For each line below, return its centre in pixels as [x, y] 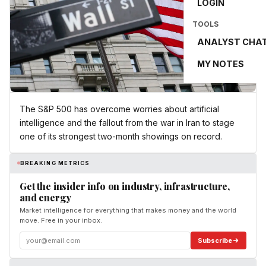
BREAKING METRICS [55, 163]
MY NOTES [221, 64]
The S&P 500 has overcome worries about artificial [119, 109]
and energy [45, 197]
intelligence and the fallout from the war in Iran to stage [127, 122]
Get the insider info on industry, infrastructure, [125, 186]
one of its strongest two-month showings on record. [121, 136]
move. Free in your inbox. [61, 220]
